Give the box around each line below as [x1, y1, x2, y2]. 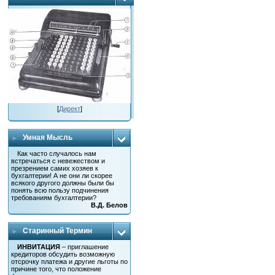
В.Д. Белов [91, 201, 128, 209]
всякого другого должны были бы [11, 179, 115, 187]
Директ [58, 105, 80, 112]
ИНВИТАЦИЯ [17, 243, 61, 250]
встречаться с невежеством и [11, 157, 106, 165]
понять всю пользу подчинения [11, 187, 109, 194]
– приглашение [60, 243, 109, 250]
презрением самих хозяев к [11, 165, 99, 172]
